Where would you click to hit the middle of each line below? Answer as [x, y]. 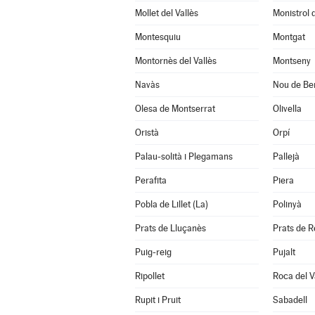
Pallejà [286, 156]
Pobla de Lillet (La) [171, 204]
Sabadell [290, 300]
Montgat [289, 37]
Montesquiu [157, 37]
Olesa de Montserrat [175, 109]
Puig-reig [153, 252]
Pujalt [284, 252]
